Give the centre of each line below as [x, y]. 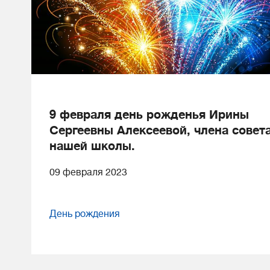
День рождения [85, 214]
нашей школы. [92, 146]
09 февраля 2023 [88, 173]
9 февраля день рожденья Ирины [149, 115]
